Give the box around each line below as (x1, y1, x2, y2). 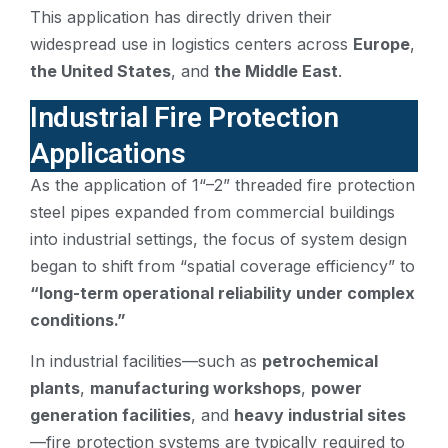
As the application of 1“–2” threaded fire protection (30, 174, 415, 195)
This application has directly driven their (30, 7, 332, 28)
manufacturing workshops (90, 377, 301, 398)
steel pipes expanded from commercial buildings (30, 201, 395, 222)
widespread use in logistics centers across (30, 34, 353, 55)
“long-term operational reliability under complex (30, 282, 415, 303)
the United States (30, 61, 171, 82)
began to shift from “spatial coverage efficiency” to (30, 255, 415, 276)
